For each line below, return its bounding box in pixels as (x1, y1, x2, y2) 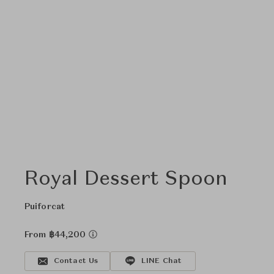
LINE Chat (141, 257, 182, 265)
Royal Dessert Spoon (24, 170, 228, 190)
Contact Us (53, 257, 98, 265)
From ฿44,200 (24, 231, 89, 239)
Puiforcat (24, 202, 65, 211)
